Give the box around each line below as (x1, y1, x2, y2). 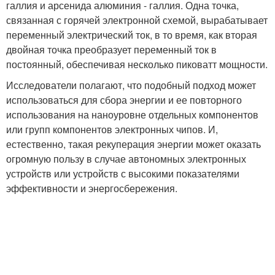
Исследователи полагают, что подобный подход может (6, 77, 256, 92)
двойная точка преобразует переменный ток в (6, 42, 217, 56)
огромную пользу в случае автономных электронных (6, 151, 246, 166)
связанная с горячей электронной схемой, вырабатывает (6, 12, 268, 27)
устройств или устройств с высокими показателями (6, 166, 239, 180)
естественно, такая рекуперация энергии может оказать (6, 136, 261, 151)
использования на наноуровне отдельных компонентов (6, 107, 258, 122)
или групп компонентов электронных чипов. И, (6, 122, 218, 136)
